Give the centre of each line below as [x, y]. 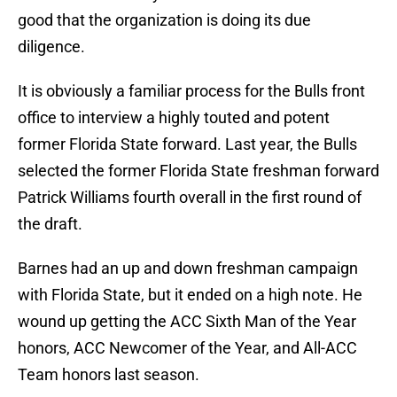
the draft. [50, 224]
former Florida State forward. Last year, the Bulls [187, 144]
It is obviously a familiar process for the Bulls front [191, 91]
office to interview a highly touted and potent [174, 118]
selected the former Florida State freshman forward [198, 171]
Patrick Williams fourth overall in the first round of [190, 198]
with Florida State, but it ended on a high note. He [190, 295]
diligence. [51, 47]
